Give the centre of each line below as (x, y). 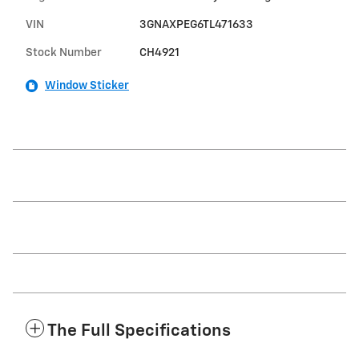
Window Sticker (87, 86)
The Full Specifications (139, 332)
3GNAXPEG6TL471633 (196, 25)
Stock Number (64, 53)
